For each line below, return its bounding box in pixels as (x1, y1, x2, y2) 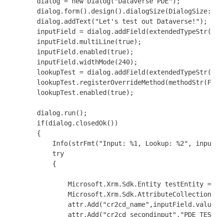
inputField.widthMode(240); (6, 58, 138, 66)
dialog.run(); (6, 108, 87, 117)
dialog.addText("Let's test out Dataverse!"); (6, 17, 207, 25)
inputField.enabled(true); (6, 47, 134, 56)
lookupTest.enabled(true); (6, 88, 134, 96)
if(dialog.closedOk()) (6, 119, 118, 127)
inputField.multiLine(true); (6, 37, 141, 46)
